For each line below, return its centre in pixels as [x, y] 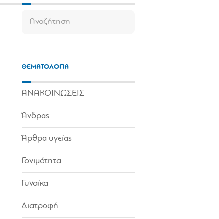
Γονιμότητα [41, 161]
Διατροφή [40, 206]
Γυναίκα [35, 183]
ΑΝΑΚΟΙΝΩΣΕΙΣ [53, 93]
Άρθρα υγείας [47, 138]
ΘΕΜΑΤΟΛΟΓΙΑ [45, 67]
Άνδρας [35, 116]
